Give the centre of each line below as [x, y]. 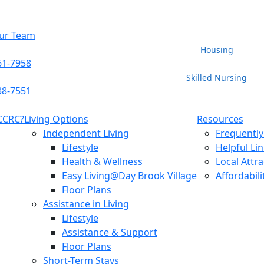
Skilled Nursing [217, 77]
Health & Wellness [102, 161]
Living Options [56, 119]
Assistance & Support [110, 232]
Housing [217, 50]
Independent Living [86, 133]
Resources [220, 119]
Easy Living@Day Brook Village [129, 176]
